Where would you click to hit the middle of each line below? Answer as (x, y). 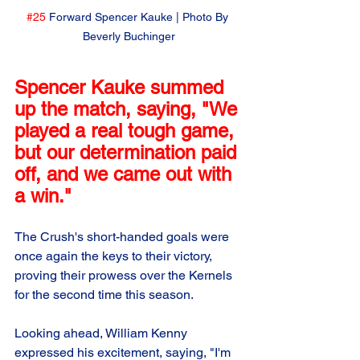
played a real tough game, (127, 131)
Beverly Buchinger (129, 37)
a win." (46, 196)
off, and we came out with (126, 174)
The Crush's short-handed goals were (123, 237)
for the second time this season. (104, 295)
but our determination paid (128, 153)
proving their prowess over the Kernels (125, 276)
